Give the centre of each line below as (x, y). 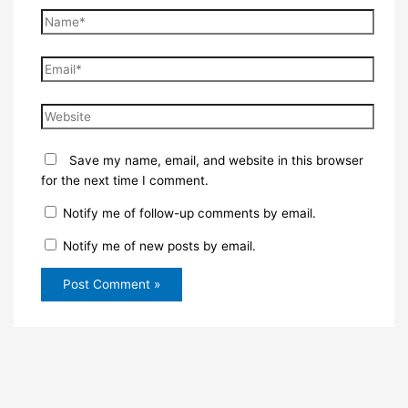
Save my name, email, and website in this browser (216, 161)
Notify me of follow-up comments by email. (189, 214)
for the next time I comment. (124, 181)
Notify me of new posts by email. (159, 245)
